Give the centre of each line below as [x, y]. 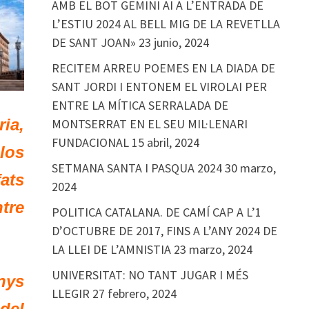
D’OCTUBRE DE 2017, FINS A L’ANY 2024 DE [164, 231]
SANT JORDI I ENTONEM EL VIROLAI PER [159, 87]
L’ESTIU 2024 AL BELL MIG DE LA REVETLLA [166, 24]
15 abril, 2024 [165, 142]
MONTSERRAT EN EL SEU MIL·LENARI [149, 124]
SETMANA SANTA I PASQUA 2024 [137, 168]
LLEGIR [70, 293]
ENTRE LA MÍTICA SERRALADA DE [140, 105]
